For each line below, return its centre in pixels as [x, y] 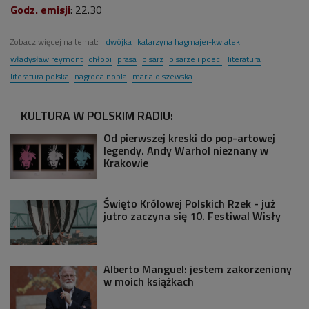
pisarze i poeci [196, 59]
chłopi [100, 59]
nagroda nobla [101, 76]
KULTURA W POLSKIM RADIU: [97, 115]
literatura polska [40, 76]
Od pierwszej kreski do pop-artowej [189, 138]
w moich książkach [149, 281]
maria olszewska [162, 76]
